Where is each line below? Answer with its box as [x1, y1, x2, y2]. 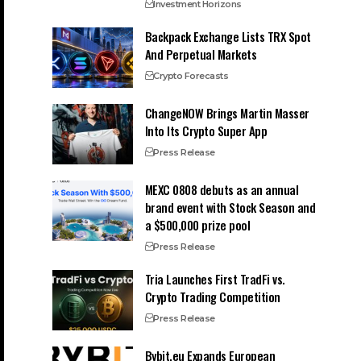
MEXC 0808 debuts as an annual [144, 180, 299, 198]
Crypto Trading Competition [144, 287, 280, 305]
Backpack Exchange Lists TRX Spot [144, 27, 311, 45]
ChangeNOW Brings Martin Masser [144, 103, 309, 122]
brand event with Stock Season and [144, 197, 316, 216]
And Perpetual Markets [144, 44, 257, 63]
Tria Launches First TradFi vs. [144, 269, 285, 288]
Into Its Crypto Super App [144, 121, 268, 139]
